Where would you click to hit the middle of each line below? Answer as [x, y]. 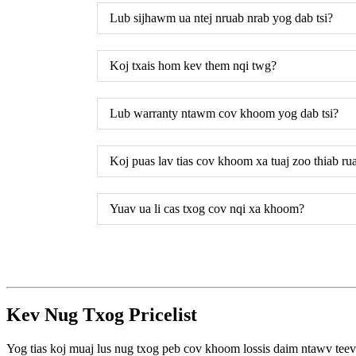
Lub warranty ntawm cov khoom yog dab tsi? [224, 114]
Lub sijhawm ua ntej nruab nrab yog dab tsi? [221, 18]
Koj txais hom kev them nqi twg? [193, 66]
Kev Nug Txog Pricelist [102, 315]
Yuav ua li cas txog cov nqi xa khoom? [207, 209]
